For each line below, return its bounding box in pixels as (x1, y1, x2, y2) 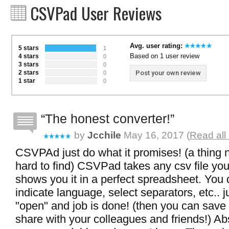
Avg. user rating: (130, 42, 185, 50)
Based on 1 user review (130, 52, 199, 60)
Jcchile (87, 130, 121, 141)
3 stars (18, 61, 39, 68)
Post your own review (135, 69, 201, 77)
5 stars (18, 44, 39, 52)
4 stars (18, 53, 39, 60)
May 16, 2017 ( (121, 130, 190, 141)
